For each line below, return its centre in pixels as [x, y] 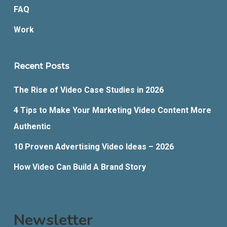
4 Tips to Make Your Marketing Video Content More [112, 110]
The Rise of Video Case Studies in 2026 [88, 90]
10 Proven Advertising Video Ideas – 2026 [93, 147]
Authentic [32, 126]
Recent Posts [41, 66]
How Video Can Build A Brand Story [80, 167]
